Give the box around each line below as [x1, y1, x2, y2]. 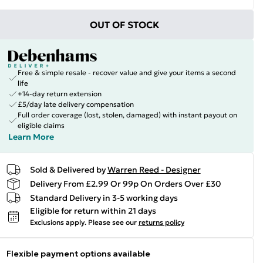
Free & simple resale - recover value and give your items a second [17, 68, 236, 77]
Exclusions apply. [29, 218, 86, 227]
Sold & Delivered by [29, 164, 106, 175]
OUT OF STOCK [90, 19, 160, 31]
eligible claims [17, 121, 65, 130]
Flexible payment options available [6, 248, 150, 259]
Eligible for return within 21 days [29, 205, 156, 216]
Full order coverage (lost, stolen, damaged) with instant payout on [17, 110, 237, 119]
